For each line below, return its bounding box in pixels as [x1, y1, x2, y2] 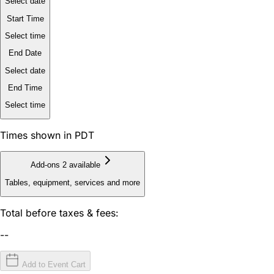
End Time [8, 83, 42, 92]
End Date [9, 48, 42, 58]
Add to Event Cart [20, 260, 86, 270]
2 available [62, 160, 100, 170]
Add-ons [30, 160, 62, 170]
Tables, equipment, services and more [5, 177, 140, 187]
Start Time [6, 13, 44, 23]
